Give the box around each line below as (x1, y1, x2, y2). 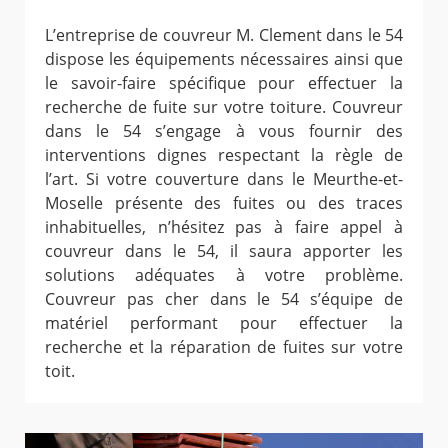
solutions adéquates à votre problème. (45, 263, 403, 286)
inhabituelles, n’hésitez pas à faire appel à (45, 215, 403, 238)
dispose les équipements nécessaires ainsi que (45, 47, 403, 70)
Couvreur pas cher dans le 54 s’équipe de (45, 287, 403, 310)
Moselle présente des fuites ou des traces (45, 191, 403, 214)
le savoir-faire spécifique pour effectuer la (45, 71, 403, 94)
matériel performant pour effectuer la (45, 311, 403, 334)
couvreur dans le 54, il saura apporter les (45, 239, 403, 262)
